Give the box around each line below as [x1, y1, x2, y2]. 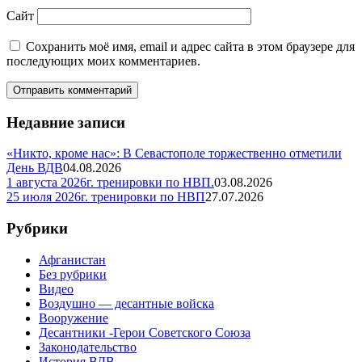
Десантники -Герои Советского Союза [39, 325, 250, 339]
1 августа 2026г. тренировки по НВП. [6, 175, 214, 190]
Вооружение [39, 310, 108, 325]
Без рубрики [39, 267, 107, 281]
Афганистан [39, 252, 106, 267]
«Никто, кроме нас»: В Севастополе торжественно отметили [6, 146, 342, 161]
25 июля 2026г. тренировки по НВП [6, 190, 205, 204]
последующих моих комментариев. [6, 53, 200, 68]
